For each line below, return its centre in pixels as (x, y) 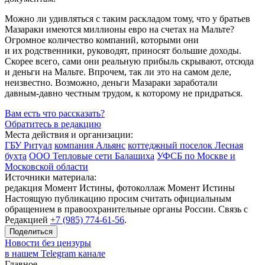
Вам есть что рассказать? (55, 114)
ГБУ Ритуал (28, 146)
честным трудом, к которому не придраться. (153, 93)
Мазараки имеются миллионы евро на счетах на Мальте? (119, 30)
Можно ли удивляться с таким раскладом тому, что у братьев (127, 19)
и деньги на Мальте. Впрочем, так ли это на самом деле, (118, 72)
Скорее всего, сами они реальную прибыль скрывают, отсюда (129, 62)
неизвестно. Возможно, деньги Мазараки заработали (111, 83)
